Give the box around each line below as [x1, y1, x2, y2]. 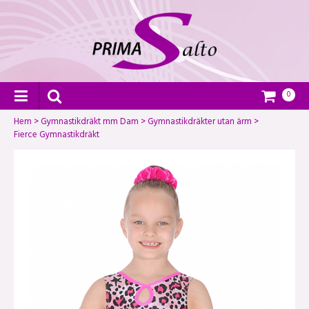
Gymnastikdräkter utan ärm [148, 114, 252, 131]
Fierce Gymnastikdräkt [14, 127, 99, 144]
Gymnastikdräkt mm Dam [41, 114, 139, 131]
